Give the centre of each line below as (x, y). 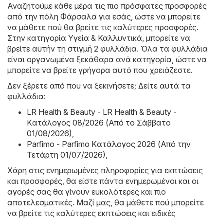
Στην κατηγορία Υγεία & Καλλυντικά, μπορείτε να (99, 38)
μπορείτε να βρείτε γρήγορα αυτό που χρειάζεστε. (100, 70)
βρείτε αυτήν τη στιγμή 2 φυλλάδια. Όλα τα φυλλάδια (108, 48)
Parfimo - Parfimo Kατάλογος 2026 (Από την (109, 144)
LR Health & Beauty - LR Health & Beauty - (102, 112)
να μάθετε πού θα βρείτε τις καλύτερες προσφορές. (103, 27)
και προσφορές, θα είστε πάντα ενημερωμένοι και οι (103, 181)
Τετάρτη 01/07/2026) (66, 154)
